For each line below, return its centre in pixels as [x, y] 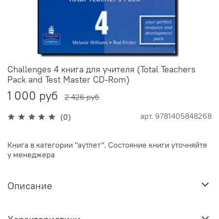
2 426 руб [82, 97]
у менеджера [31, 155]
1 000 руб [33, 96]
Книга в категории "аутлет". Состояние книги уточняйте [107, 145]
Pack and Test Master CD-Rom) [68, 80]
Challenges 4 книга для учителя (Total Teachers [101, 69]
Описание [30, 185]
